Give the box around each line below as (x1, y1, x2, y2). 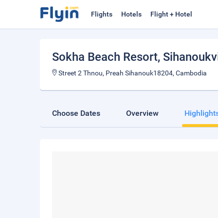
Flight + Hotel (150, 10, 192, 18)
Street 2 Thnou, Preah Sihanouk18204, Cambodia (57, 69, 207, 77)
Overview (126, 109, 159, 118)
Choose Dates (52, 109, 100, 118)
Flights (91, 10, 112, 18)
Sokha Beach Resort (52, 50, 158, 64)
